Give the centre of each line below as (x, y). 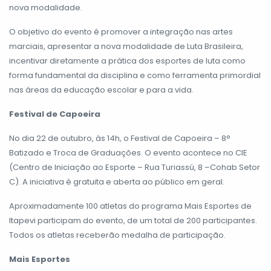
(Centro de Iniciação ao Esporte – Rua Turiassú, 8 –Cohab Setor (135, 167)
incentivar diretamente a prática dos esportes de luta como (127, 60)
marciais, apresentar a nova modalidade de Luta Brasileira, (126, 46)
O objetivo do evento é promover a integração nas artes (121, 31)
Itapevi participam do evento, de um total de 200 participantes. (133, 220)
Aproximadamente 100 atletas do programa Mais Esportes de (130, 206)
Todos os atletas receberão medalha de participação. (117, 235)
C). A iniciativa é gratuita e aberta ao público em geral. (117, 181)
